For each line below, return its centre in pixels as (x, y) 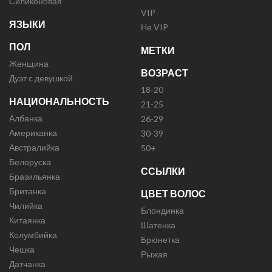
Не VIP (154, 27)
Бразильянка (35, 176)
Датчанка (27, 263)
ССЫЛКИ (163, 171)
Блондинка (162, 210)
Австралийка (34, 147)
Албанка (26, 118)
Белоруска (30, 161)
